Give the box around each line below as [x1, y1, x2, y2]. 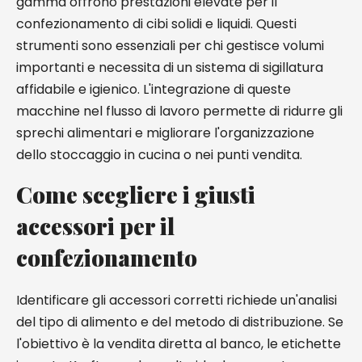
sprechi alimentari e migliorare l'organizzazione [16, 124, 314, 142]
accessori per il [16, 211, 175, 241]
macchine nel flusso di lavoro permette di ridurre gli [16, 102, 343, 120]
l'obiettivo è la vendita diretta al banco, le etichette [16, 335, 341, 353]
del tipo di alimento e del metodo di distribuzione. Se [16, 313, 343, 331]
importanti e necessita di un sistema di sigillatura [16, 58, 323, 77]
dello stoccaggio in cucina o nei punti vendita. [16, 145, 302, 164]
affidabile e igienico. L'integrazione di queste [16, 80, 291, 99]
